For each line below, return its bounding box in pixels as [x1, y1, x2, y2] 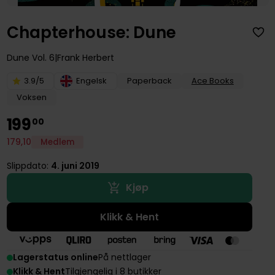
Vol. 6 [29, 51, 55, 64]
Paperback [126, 74, 172, 87]
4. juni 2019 [50, 159, 99, 172]
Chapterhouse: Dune [6, 21, 176, 44]
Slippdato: [6, 159, 51, 172]
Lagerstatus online [12, 251, 98, 264]
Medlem [40, 136, 74, 149]
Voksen [16, 91, 47, 103]
